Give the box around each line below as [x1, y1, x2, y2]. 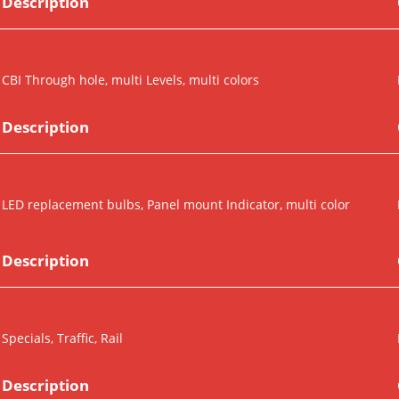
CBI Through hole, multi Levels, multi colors [2, 71, 259, 89]
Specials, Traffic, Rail [2, 330, 123, 347]
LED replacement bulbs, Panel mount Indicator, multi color [2, 196, 350, 214]
